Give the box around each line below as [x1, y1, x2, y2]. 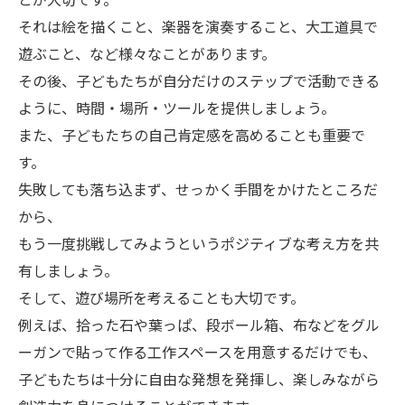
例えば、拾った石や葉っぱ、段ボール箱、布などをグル [18, 314, 380, 335]
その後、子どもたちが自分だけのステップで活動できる [18, 70, 380, 91]
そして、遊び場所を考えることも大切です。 [18, 287, 305, 308]
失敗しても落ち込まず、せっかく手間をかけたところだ [18, 178, 378, 200]
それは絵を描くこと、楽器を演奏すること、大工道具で [18, 15, 378, 37]
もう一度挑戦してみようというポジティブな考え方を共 [18, 232, 379, 254]
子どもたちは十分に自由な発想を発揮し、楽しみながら [18, 368, 380, 390]
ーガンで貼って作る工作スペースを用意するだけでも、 [18, 341, 377, 363]
